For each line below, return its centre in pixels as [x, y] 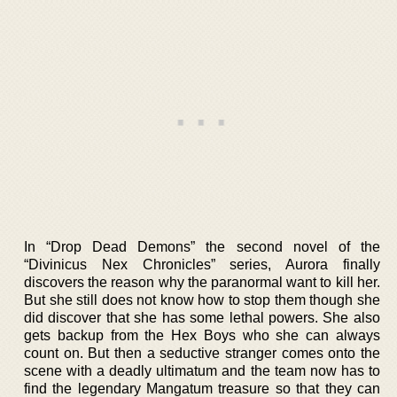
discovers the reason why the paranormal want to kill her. [202, 282]
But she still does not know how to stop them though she [202, 300]
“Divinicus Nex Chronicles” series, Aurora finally [202, 264]
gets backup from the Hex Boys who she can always [202, 335]
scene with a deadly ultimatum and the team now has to [202, 370]
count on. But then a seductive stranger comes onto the [202, 353]
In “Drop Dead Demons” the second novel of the [202, 246]
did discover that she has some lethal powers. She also [202, 317]
